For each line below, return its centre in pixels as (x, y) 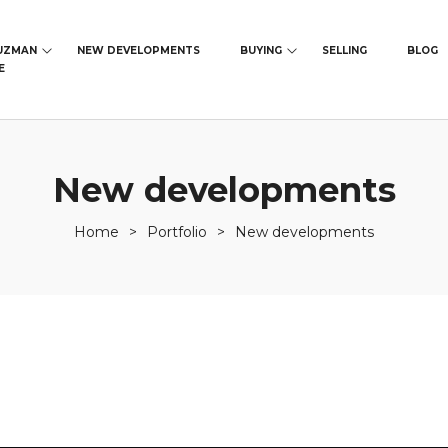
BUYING (261, 50)
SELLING (345, 50)
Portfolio (177, 232)
